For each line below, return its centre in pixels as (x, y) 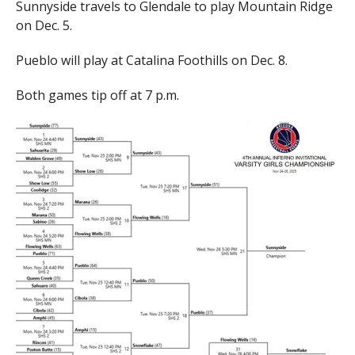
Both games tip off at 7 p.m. (97, 95)
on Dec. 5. (44, 25)
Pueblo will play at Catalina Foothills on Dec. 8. (151, 60)
